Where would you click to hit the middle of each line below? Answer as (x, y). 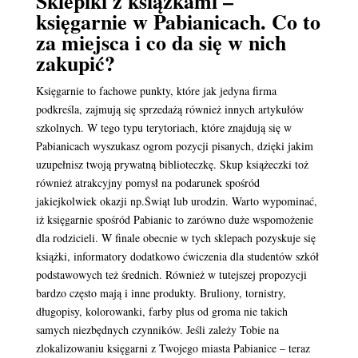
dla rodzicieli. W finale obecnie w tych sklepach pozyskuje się (175, 238)
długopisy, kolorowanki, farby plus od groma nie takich (161, 311)
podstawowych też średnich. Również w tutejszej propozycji (171, 274)
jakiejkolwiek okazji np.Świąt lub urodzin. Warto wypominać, (176, 201)
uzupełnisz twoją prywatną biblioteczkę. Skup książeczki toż (172, 164)
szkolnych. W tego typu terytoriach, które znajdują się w (163, 127)
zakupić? (75, 63)
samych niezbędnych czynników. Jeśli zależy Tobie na (157, 330)
